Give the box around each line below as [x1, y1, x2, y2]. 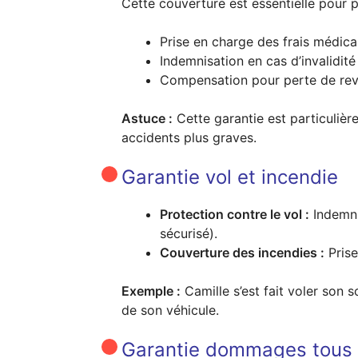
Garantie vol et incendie [121, 165, 338, 189]
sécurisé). [160, 225, 217, 241]
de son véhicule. [121, 301, 219, 318]
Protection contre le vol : [160, 205, 309, 222]
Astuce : [121, 109, 173, 126]
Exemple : [121, 282, 181, 299]
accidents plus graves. [121, 129, 257, 145]
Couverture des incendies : [160, 244, 324, 261]
